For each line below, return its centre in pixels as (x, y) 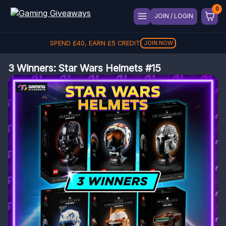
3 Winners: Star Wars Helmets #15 (84, 68)
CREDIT (128, 43)
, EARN (96, 43)
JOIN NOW (158, 43)
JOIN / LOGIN (174, 16)
